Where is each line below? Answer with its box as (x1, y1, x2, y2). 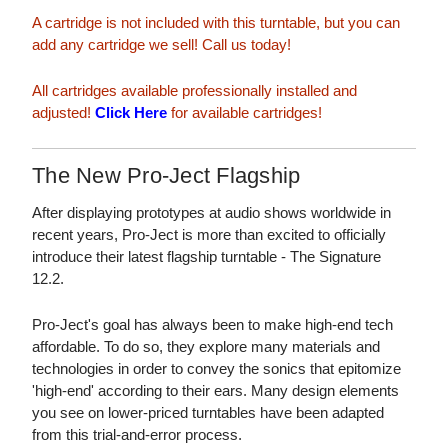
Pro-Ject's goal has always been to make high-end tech (32, 315, 393, 333)
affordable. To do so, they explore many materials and (32, 337, 380, 355)
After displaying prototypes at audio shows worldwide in (32, 203, 391, 221)
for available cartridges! (167, 103, 322, 121)
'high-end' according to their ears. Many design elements (32, 381, 399, 399)
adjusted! (32, 103, 95, 121)
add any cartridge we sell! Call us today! (32, 35, 291, 53)
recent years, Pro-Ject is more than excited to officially (32, 225, 386, 243)
